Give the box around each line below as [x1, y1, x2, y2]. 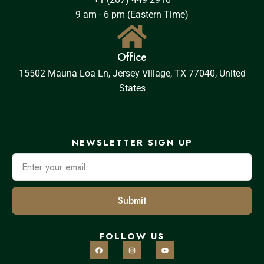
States [118, 82, 146, 94]
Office [117, 49, 147, 65]
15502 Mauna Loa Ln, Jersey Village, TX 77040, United [18, 68, 246, 80]
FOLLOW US [100, 230, 164, 243]
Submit [117, 193, 147, 207]
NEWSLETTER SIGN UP [71, 136, 193, 150]
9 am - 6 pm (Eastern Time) [75, 9, 189, 21]
